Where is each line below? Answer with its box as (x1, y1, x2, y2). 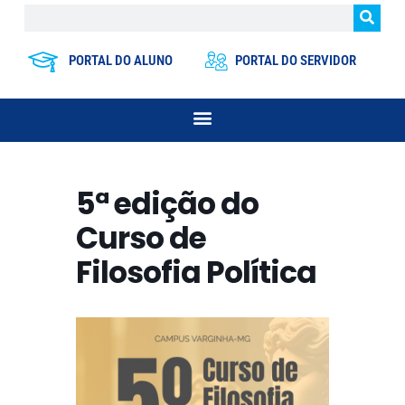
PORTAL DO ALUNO (68, 52, 173, 70)
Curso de (76, 216, 206, 259)
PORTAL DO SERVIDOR (235, 52, 357, 70)
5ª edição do (76, 182, 259, 225)
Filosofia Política (76, 250, 316, 294)
